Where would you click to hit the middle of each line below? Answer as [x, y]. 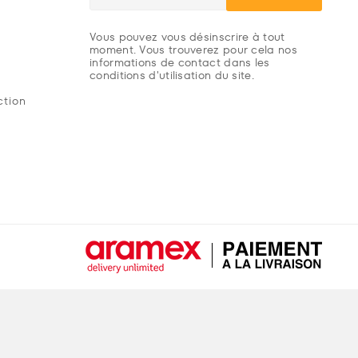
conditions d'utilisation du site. [172, 75]
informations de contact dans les [180, 62]
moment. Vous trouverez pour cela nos [193, 49]
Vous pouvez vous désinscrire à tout [187, 36]
